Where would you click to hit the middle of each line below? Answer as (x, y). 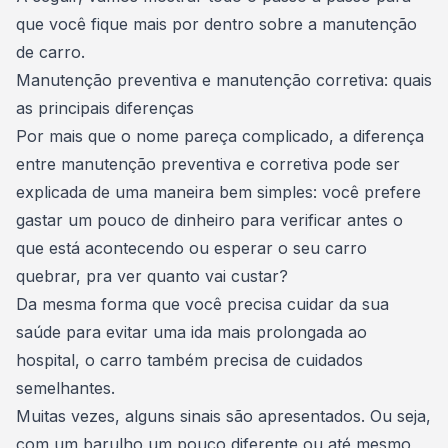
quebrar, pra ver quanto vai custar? (154, 276)
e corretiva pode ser (320, 164)
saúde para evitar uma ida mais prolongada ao (191, 332)
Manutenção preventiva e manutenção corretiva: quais (224, 80)
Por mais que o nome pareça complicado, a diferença (220, 136)
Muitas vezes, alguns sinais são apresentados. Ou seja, (223, 416)
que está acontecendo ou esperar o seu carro (191, 248)
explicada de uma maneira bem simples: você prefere (218, 192)
